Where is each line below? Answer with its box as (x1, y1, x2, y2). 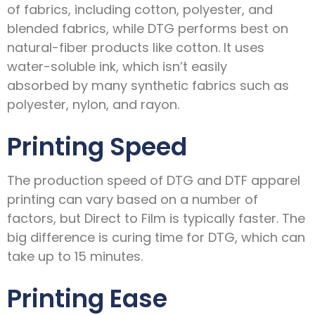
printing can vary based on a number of (7, 191, 258, 209)
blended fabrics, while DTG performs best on (7, 19, 288, 37)
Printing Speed (7, 129, 187, 164)
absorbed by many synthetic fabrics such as (7, 76, 289, 94)
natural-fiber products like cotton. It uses (7, 38, 264, 56)
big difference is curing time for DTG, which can (7, 229, 305, 247)
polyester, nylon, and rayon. (7, 95, 179, 113)
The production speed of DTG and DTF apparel (7, 172, 300, 190)
